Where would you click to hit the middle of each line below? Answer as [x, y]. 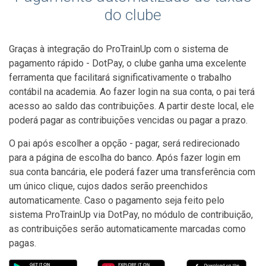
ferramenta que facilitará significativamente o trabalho [120, 77]
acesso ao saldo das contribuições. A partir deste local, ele [132, 106]
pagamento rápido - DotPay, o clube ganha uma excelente [128, 63]
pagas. [23, 243]
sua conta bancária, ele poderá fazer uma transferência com [132, 172]
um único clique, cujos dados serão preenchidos [108, 186]
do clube [133, 15]
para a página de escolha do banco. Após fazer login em [125, 158]
